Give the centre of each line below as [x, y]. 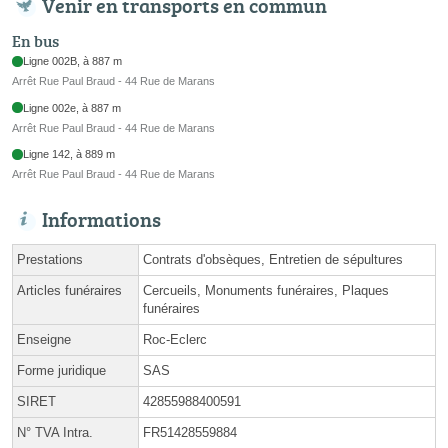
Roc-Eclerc [175, 340]
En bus [35, 41]
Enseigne [44, 340]
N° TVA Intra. [55, 433]
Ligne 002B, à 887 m [73, 61]
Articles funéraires [69, 291]
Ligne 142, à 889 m [69, 154]
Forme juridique [61, 371]
